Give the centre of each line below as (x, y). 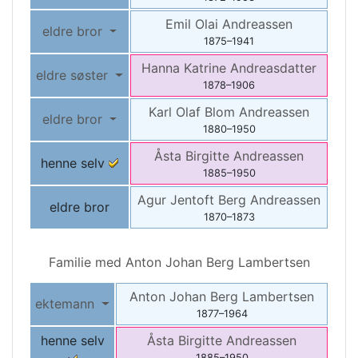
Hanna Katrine (186, 68)
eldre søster (74, 76)
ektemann (67, 304)
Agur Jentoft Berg (194, 200)
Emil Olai (194, 24)
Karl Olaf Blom (194, 112)
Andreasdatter (273, 68)
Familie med (87, 263)
